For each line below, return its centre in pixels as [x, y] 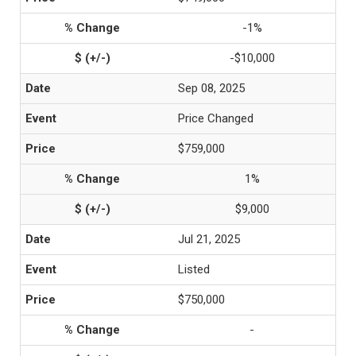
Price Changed [216, 118]
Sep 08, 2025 [211, 88]
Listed [194, 269]
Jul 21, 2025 [209, 239]
